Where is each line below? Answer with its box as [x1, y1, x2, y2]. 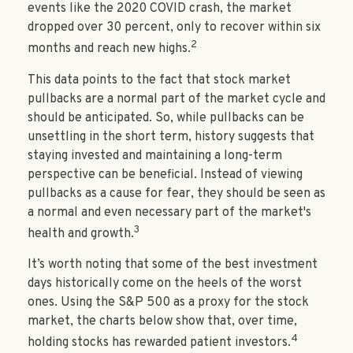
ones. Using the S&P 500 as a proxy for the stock [28, 294, 309, 310]
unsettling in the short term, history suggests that [28, 128, 314, 145]
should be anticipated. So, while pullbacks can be [28, 110, 304, 126]
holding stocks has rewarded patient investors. [28, 335, 291, 351]
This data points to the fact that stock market [28, 72, 291, 88]
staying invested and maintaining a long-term [28, 147, 282, 164]
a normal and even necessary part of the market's [28, 204, 311, 221]
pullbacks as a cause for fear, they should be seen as [28, 185, 325, 202]
